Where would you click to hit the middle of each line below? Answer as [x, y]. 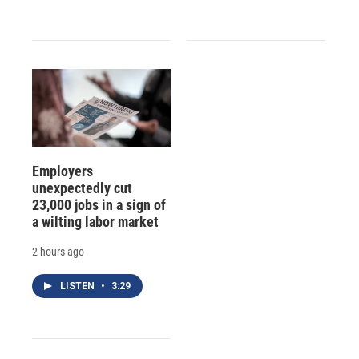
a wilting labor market [95, 221]
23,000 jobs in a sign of [99, 204]
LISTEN [79, 286]
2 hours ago [58, 251]
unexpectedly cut [82, 188]
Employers [63, 171]
